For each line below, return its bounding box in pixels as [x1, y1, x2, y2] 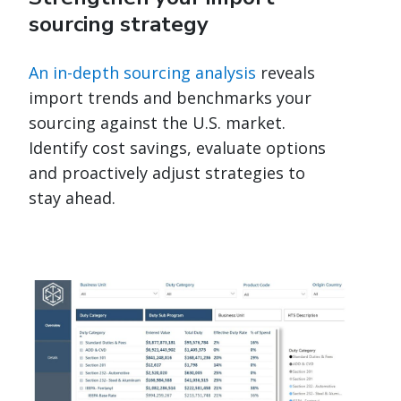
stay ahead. [29, 186, 115, 209]
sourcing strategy [29, 9, 209, 38]
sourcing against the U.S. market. [29, 111, 286, 133]
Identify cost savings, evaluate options [29, 136, 326, 158]
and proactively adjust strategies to [29, 161, 305, 183]
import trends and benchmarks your [29, 86, 311, 108]
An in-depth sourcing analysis [29, 61, 256, 83]
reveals [256, 61, 315, 83]
